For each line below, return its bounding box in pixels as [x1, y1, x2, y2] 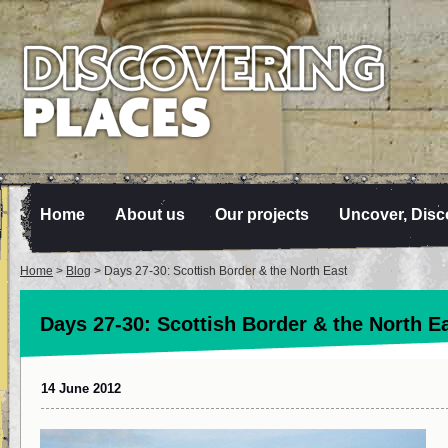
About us [115, 206, 185, 223]
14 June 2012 [41, 381, 121, 396]
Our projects [215, 206, 309, 223]
